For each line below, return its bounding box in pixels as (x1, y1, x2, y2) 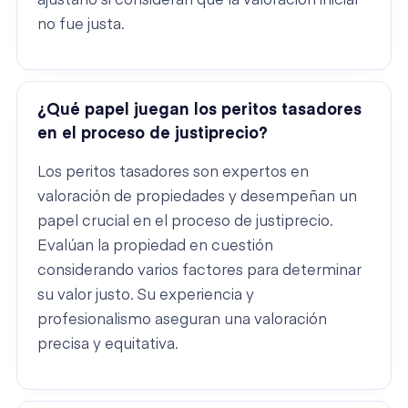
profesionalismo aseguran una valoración (37, 312, 327, 329)
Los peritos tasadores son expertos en (37, 165, 309, 181)
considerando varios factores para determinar (37, 263, 362, 280)
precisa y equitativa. (37, 337, 178, 353)
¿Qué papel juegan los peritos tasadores (37, 101, 362, 118)
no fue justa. (37, 17, 125, 34)
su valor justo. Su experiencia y (37, 288, 254, 304)
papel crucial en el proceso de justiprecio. (37, 214, 333, 230)
